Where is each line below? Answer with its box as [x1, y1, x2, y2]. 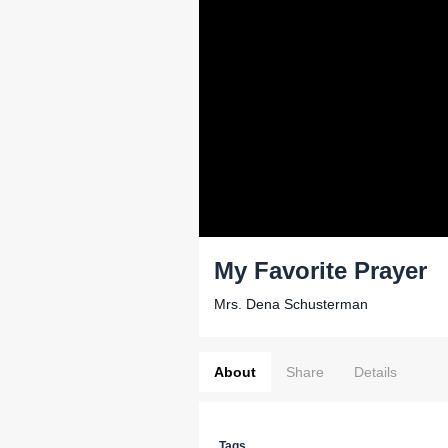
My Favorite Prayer [214, 257, 427, 284]
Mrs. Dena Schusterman [214, 296, 368, 312]
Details [354, 364, 397, 380]
